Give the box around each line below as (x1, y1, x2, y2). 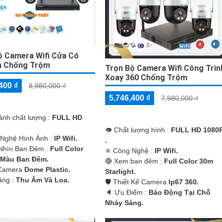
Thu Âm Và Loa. (16, 176, 70, 184)
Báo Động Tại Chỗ (148, 188, 211, 196)
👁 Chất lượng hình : (105, 125, 171, 134)
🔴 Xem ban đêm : (105, 157, 164, 165)
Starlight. (105, 167, 136, 175)
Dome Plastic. (24, 166, 71, 173)
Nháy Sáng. (105, 198, 144, 207)
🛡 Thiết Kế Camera (105, 177, 168, 186)
